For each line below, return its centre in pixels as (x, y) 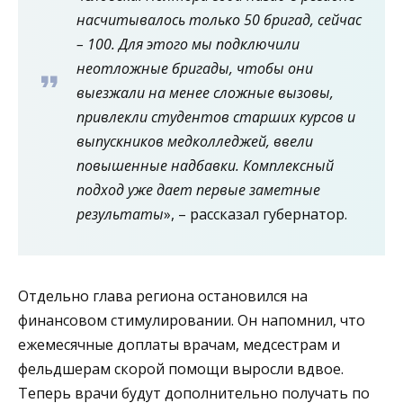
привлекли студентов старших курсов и (216, 116)
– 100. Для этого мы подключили (188, 44)
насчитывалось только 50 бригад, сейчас (219, 19)
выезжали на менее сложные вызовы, (205, 92)
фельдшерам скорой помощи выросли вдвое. (181, 368)
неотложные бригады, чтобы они (195, 68)
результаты (120, 214)
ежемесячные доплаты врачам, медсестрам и (179, 344)
